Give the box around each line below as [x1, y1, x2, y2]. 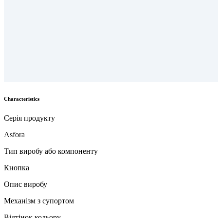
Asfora [4, 130, 25, 139]
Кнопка [4, 163, 29, 172]
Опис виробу [4, 180, 47, 188]
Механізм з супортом [4, 196, 74, 205]
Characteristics [4, 95, 39, 102]
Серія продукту [4, 113, 55, 122]
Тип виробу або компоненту [4, 146, 98, 155]
